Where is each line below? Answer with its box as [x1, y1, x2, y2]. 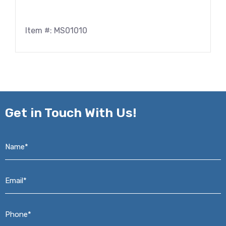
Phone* [5, 201, 35, 211]
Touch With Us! [44, 105, 136, 120]
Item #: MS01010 [25, 26, 87, 36]
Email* [5, 167, 31, 177]
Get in [5, 105, 44, 120]
